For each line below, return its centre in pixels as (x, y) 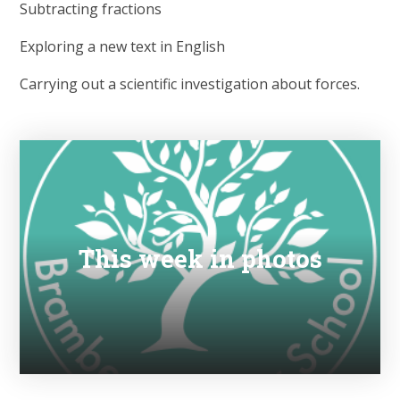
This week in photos (200, 258)
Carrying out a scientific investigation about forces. (190, 84)
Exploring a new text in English (123, 47)
